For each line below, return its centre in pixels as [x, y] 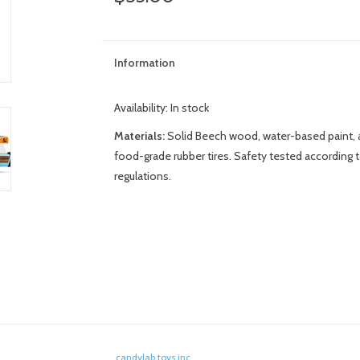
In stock [189, 108]
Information [144, 63]
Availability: [142, 108]
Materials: [140, 136]
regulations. [142, 176]
